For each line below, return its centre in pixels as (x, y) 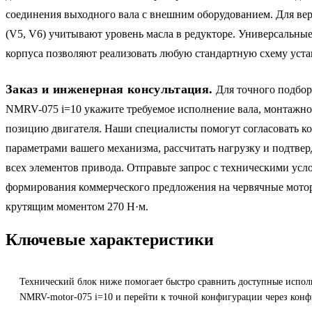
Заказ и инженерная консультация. (109, 89)
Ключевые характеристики (110, 239)
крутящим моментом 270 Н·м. (77, 206)
